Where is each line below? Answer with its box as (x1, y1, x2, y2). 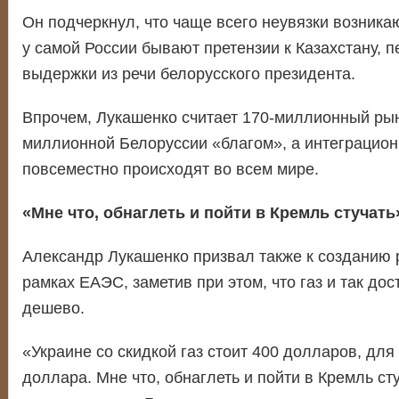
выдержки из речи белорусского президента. (21, 65, 355, 83)
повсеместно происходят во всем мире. (21, 160, 328, 178)
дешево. (21, 299, 85, 317)
